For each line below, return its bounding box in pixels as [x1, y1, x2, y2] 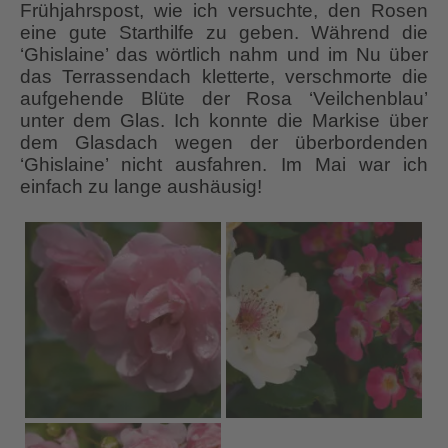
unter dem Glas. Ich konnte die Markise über [20, 109, 428, 131]
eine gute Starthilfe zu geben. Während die [20, 21, 428, 43]
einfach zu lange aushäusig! [20, 175, 262, 197]
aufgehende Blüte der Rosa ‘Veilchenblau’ [20, 87, 428, 109]
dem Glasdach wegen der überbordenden [20, 131, 428, 153]
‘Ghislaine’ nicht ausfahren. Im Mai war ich [20, 153, 428, 175]
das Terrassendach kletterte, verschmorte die [20, 65, 428, 87]
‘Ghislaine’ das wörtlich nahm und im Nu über [20, 43, 428, 65]
